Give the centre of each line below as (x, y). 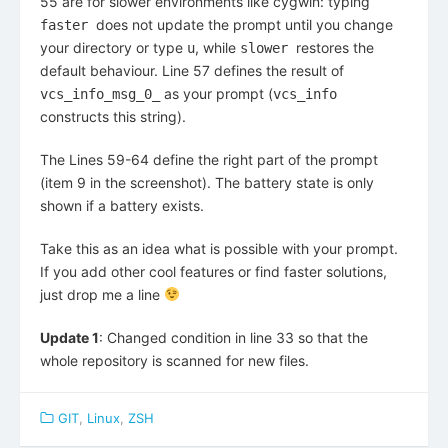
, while (217, 47)
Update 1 (69, 337)
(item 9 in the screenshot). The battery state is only (207, 182)
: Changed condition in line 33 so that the (233, 337)
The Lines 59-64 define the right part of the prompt (209, 159)
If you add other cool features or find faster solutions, (213, 271)
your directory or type (113, 47)
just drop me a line (102, 294)
